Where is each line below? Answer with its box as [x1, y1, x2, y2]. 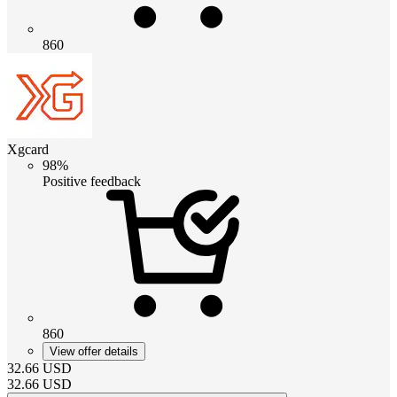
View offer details [50, 344, 138, 358]
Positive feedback [43, 173, 141, 189]
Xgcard [7, 141, 49, 157]
